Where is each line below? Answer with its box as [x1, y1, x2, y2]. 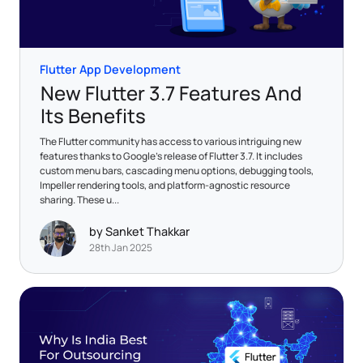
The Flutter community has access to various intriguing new [40, 134, 301, 148]
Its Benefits [41, 101, 146, 129]
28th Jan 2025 [89, 241, 152, 255]
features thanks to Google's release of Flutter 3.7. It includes [40, 148, 302, 163]
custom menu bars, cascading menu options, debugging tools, [40, 163, 314, 177]
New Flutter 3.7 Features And [41, 79, 301, 106]
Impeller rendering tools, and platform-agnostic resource [40, 177, 290, 192]
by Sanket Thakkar [89, 224, 190, 240]
